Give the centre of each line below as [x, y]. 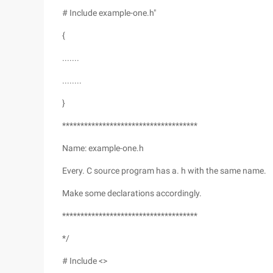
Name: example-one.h [103, 148]
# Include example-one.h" [109, 13]
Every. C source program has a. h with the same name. [164, 171]
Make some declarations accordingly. [132, 193]
